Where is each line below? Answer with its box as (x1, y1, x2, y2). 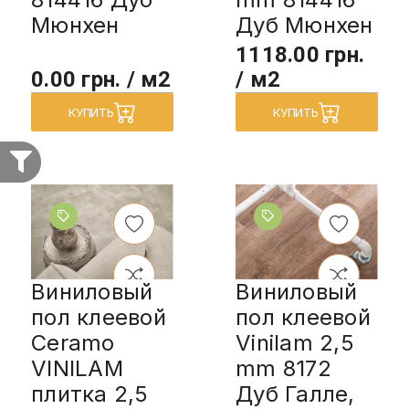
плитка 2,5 (31, 380, 149, 407)
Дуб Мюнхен (236, 11, 373, 38)
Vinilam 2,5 (236, 329, 354, 356)
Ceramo (31, 329, 115, 356)
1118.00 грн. (236, 41, 364, 68)
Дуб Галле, (236, 380, 355, 407)
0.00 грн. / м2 (31, 66, 172, 92)
